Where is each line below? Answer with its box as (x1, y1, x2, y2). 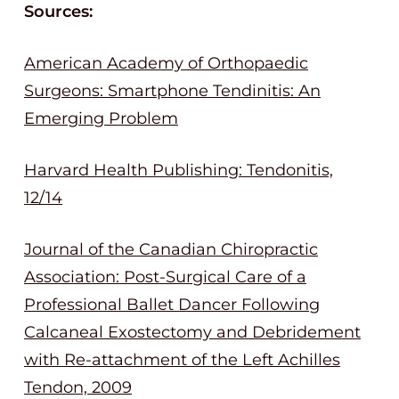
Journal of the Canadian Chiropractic (24, 240, 318, 259)
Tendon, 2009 (24, 378, 132, 397)
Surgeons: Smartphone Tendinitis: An (24, 81, 321, 101)
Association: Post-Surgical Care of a (24, 267, 306, 287)
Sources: (24, 2, 93, 21)
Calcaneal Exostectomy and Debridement (24, 322, 361, 342)
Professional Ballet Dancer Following (24, 295, 320, 314)
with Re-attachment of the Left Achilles (24, 350, 340, 370)
